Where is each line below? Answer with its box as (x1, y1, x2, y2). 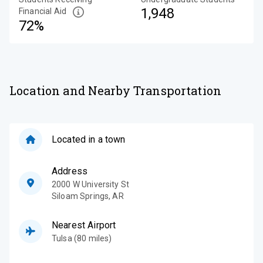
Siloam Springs (52, 191, 109, 201)
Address (52, 165, 88, 177)
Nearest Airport (52, 219, 116, 231)
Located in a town (52, 133, 126, 145)
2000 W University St (52, 179, 129, 189)
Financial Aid (19, 6, 66, 16)
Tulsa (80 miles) (52, 233, 112, 243)
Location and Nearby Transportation (9, 82, 222, 98)
